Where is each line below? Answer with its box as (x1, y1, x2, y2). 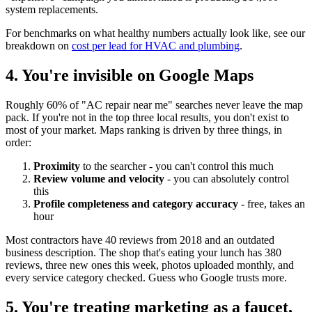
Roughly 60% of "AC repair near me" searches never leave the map (6, 99, 303, 111)
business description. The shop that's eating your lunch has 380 (6, 247, 281, 259)
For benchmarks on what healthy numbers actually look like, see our (6, 27, 305, 40)
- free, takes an (238, 198, 305, 210)
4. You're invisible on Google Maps (6, 66, 253, 85)
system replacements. (6, 3, 98, 16)
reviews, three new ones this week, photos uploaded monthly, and (6, 259, 294, 272)
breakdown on (6, 40, 72, 52)
